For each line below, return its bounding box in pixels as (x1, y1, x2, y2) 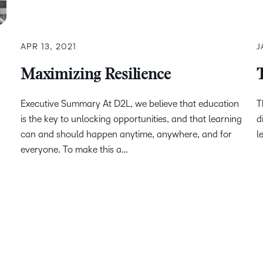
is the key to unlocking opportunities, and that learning (20, 114, 242, 124)
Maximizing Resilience (20, 68, 171, 83)
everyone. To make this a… (20, 144, 128, 154)
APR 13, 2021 (20, 42, 76, 51)
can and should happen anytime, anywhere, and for (20, 129, 232, 139)
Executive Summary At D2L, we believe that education (20, 99, 239, 109)
